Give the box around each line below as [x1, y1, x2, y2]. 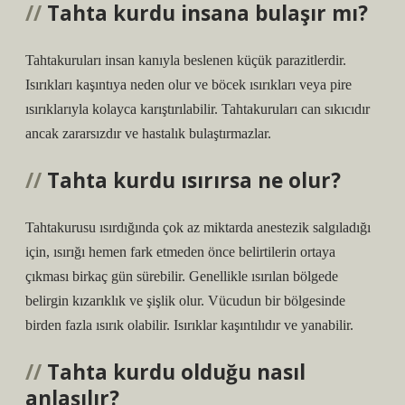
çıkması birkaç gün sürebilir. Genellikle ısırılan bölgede [25, 268, 338, 284]
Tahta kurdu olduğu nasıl [47, 358, 306, 386]
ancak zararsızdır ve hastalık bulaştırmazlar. [25, 126, 271, 141]
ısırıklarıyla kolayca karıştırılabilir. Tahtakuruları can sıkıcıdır [25, 101, 370, 117]
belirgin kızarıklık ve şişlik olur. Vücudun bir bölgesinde [25, 293, 345, 308]
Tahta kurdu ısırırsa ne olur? [47, 166, 341, 194]
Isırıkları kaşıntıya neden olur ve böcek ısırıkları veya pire [25, 77, 352, 92]
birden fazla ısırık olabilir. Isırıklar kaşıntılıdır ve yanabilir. [25, 317, 353, 333]
